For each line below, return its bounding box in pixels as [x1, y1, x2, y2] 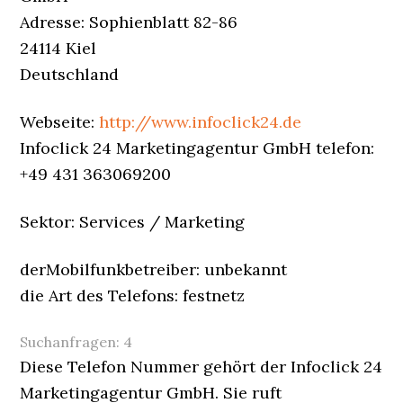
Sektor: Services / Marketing [20, 211, 246, 232]
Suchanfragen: [20, 333, 124, 351]
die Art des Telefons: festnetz [20, 285, 246, 306]
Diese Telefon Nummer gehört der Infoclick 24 [20, 356, 383, 377]
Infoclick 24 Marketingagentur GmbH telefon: [20, 138, 375, 158]
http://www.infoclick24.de [99, 112, 302, 132]
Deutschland [20, 64, 120, 85]
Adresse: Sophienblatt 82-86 [20, 12, 238, 32]
